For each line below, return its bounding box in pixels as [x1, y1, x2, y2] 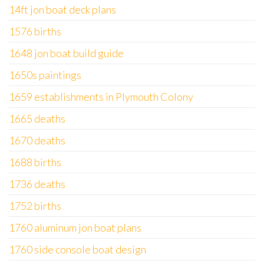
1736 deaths [9, 177, 65, 190]
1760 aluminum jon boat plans [9, 221, 141, 234]
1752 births [9, 199, 61, 212]
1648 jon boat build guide [9, 47, 124, 60]
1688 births [9, 156, 61, 169]
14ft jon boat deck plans [9, 3, 116, 16]
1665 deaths [9, 112, 65, 125]
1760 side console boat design [9, 243, 146, 256]
